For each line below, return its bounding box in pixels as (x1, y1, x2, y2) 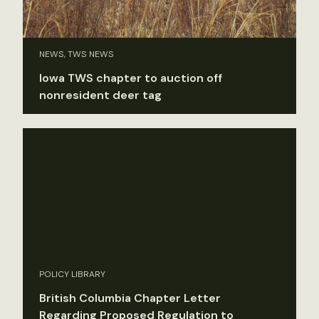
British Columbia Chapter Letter (39, 291, 221, 306)
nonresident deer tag (39, 87, 162, 103)
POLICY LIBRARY (39, 268, 105, 281)
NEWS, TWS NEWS (39, 48, 114, 60)
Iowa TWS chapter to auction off (39, 70, 222, 85)
